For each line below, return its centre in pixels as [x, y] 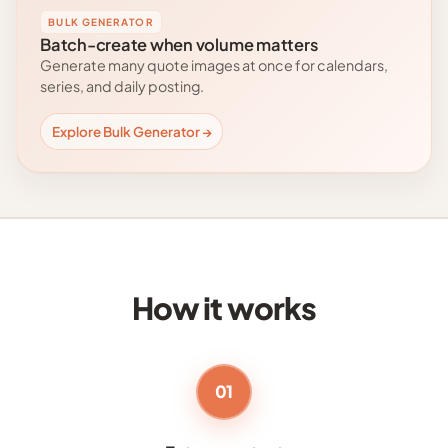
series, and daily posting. [122, 86]
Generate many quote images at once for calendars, [214, 65]
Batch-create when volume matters [179, 45]
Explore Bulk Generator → [131, 132]
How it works [224, 308]
